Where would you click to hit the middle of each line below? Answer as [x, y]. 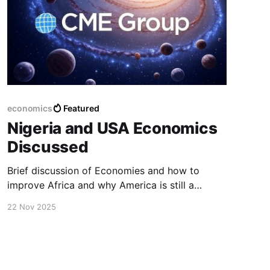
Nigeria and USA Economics [112, 128]
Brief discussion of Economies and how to [103, 170]
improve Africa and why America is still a [100, 185]
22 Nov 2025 [31, 206]
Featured [81, 108]
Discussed [48, 146]
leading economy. [47, 199]
